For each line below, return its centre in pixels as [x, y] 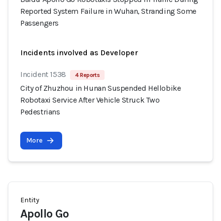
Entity [30, 200]
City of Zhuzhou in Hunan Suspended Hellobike [101, 88]
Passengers [39, 23]
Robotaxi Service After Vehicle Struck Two [90, 100]
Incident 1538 [43, 74]
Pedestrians [40, 112]
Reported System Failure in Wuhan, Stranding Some [108, 11]
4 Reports [87, 75]
